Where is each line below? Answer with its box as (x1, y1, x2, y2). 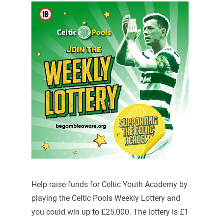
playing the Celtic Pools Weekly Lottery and (31, 193, 180, 203)
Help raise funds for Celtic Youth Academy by (31, 180, 188, 190)
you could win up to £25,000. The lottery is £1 (31, 207, 189, 217)
